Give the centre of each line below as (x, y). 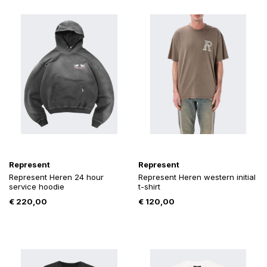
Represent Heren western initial (197, 177)
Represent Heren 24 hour (56, 177)
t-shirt (149, 187)
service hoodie (37, 187)
